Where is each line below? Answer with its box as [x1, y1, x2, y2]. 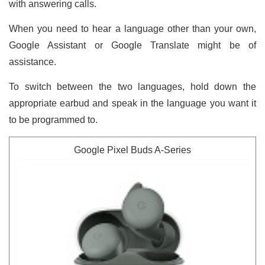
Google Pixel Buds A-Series [74, 144, 191, 155]
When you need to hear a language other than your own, [9, 23, 256, 34]
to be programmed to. [9, 114, 100, 125]
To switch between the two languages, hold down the [9, 81, 256, 92]
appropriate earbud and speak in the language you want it [9, 98, 256, 108]
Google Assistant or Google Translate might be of [9, 40, 256, 50]
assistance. [9, 56, 56, 67]
